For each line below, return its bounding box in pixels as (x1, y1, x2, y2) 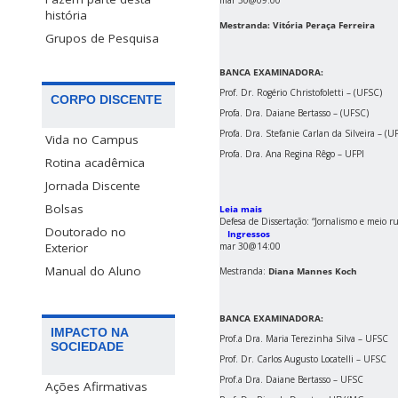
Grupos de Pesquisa (45, 30, 159, 47)
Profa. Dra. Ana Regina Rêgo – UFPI (219, 147, 364, 161)
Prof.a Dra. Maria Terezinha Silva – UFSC (219, 332, 388, 346)
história (45, 7, 87, 24)
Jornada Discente (45, 178, 140, 195)
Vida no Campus (45, 131, 139, 148)
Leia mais (219, 203, 262, 216)
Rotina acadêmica (45, 155, 145, 171)
